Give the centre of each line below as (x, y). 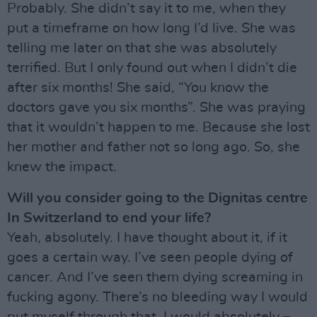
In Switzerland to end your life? (109, 218)
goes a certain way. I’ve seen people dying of (150, 258)
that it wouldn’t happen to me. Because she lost (158, 127)
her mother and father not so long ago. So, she (154, 147)
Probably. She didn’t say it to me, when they (146, 8)
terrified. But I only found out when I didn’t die (152, 68)
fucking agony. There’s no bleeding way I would (157, 297)
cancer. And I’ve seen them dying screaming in (155, 277)
